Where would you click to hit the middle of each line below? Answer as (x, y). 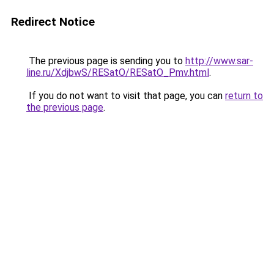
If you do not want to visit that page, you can (126, 96)
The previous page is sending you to (106, 61)
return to (244, 96)
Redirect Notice (53, 22)
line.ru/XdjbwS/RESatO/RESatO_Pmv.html (118, 72)
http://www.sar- (219, 61)
